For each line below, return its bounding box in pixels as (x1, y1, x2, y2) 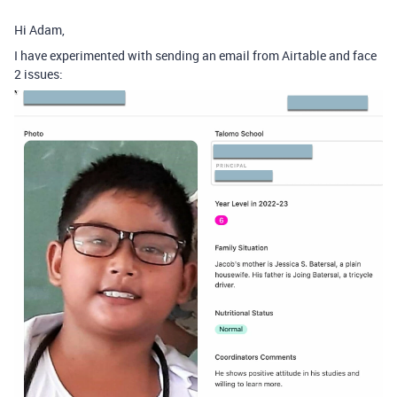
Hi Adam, (14, 21, 65, 38)
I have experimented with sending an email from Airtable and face (14, 47, 377, 64)
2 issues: (14, 66, 63, 82)
